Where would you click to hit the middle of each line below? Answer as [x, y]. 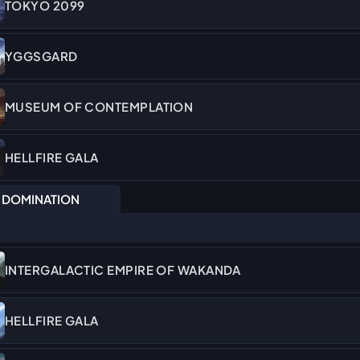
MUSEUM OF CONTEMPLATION [99, 107]
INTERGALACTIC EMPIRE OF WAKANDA [123, 270]
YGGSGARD [41, 56]
